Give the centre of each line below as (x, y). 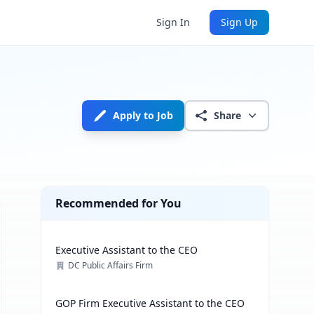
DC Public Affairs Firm (111, 265)
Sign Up (239, 22)
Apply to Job (143, 115)
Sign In (173, 22)
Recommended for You (119, 203)
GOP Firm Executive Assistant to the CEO (150, 303)
